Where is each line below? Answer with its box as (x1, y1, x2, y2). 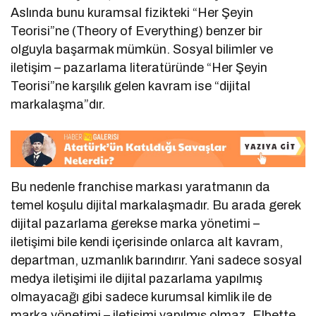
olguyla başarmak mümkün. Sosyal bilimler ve (11, 42, 274, 57)
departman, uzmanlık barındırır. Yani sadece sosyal (11, 253, 303, 267)
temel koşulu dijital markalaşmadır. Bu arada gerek (11, 197, 301, 212)
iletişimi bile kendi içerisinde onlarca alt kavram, (11, 234, 284, 249)
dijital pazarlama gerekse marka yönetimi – (11, 216, 260, 231)
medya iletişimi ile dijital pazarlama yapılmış (11, 271, 263, 286)
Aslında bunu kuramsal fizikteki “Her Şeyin (11, 6, 254, 20)
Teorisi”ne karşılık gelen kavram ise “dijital (11, 79, 251, 94)
